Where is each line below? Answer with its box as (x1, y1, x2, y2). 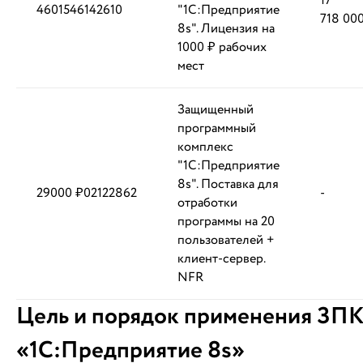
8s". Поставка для (177, 175, 279, 194)
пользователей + (177, 231, 274, 250)
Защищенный (177, 100, 254, 119)
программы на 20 (177, 212, 275, 231)
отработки (177, 194, 237, 212)
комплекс (177, 138, 233, 156)
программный (177, 119, 256, 138)
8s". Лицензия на (177, 19, 275, 38)
